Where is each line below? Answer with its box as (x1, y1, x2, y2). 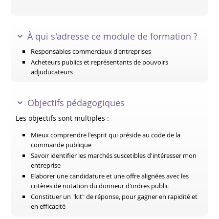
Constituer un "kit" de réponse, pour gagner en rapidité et (31, 192, 198, 201)
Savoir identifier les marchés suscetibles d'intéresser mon (31, 151, 197, 160)
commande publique (31, 140, 92, 149)
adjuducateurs (31, 67, 73, 76)
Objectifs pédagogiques (27, 97, 125, 109)
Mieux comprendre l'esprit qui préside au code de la (31, 131, 181, 139)
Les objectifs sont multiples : (16, 113, 109, 123)
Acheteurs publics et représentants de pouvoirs (31, 58, 169, 66)
